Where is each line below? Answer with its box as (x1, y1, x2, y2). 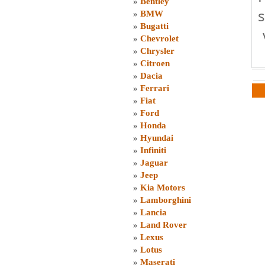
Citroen (140, 59, 170, 68)
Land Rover (140, 220, 187, 230)
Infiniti (140, 146, 166, 155)
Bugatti (140, 21, 169, 31)
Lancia (140, 208, 167, 217)
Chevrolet (140, 34, 179, 43)
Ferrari (140, 83, 169, 93)
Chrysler (140, 46, 174, 56)
